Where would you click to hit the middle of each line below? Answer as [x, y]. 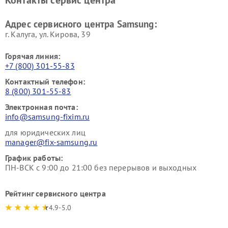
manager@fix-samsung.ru [51, 142]
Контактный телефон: [45, 82]
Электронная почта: [41, 107]
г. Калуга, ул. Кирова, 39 [48, 34]
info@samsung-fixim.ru [48, 117]
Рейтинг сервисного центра [55, 194]
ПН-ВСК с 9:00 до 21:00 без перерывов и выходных [101, 168]
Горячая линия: [33, 56]
